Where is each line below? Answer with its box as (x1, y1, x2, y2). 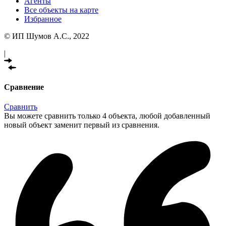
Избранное (24, 14, 62, 23)
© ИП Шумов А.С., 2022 (4, 31, 89, 40)
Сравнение (4, 83, 44, 92)
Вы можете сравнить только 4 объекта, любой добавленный (4, 111, 210, 121)
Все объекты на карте (24, 5, 98, 14)
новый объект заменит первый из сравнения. (4, 121, 159, 130)
